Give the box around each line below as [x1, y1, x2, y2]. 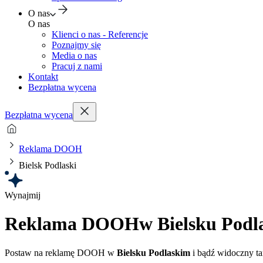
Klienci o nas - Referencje [52, 29, 148, 39]
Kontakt [28, 72, 58, 82]
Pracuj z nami [52, 61, 102, 71]
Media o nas [52, 50, 97, 60]
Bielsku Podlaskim [117, 247, 190, 258]
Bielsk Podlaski [19, 160, 76, 170]
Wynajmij [5, 190, 41, 200]
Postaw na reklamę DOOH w [5, 247, 117, 258]
